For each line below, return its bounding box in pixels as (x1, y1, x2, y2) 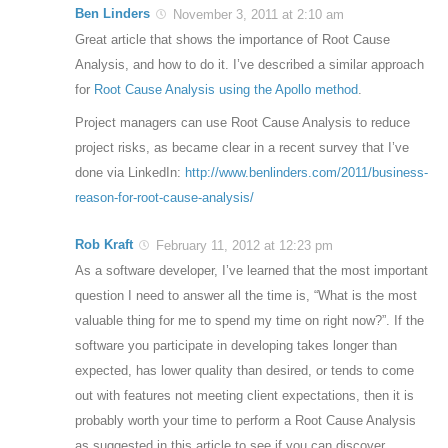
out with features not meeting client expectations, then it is (75, 388, 414, 404)
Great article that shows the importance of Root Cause (75, 32, 390, 48)
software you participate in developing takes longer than (75, 338, 397, 354)
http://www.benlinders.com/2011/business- (185, 165, 428, 181)
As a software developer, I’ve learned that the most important (75, 263, 428, 279)
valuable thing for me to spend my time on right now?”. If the (75, 313, 424, 329)
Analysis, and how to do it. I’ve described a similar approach (75, 57, 424, 73)
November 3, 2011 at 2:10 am (169, 7, 344, 23)
